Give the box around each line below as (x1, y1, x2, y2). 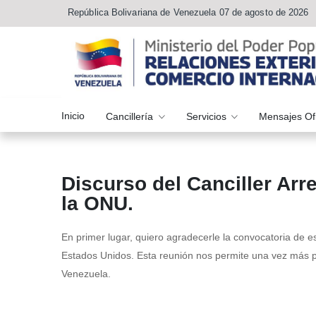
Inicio (61, 109, 85, 121)
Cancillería (106, 110, 156, 122)
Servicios (186, 110, 229, 122)
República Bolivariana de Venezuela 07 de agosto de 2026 (68, 7, 309, 18)
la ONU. (61, 193, 133, 215)
